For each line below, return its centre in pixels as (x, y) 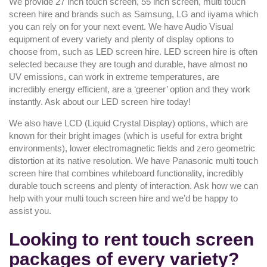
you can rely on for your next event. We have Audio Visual (121, 27)
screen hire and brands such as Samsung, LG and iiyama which (133, 14)
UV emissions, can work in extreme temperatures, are (114, 77)
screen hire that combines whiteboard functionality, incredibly (126, 173)
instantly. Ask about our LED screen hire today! (100, 102)
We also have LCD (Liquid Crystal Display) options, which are (128, 123)
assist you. (30, 211)
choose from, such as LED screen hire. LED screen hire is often (133, 52)
